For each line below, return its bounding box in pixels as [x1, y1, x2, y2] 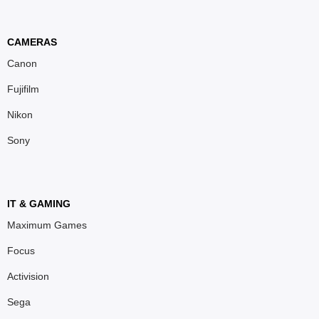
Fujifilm [7, 83, 39, 95]
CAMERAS [7, 36, 57, 48]
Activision [7, 270, 49, 282]
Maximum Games [7, 219, 87, 231]
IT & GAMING [7, 197, 70, 209]
